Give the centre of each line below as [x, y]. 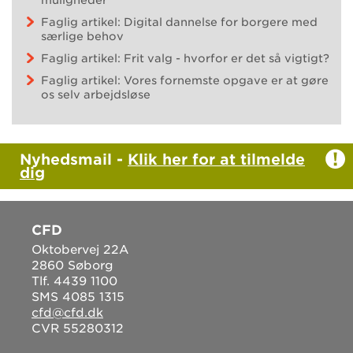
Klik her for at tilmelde [216, 159]
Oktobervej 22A [80, 249]
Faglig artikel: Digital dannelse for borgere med [179, 22]
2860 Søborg [72, 265]
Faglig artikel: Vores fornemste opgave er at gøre [185, 80]
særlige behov [82, 36]
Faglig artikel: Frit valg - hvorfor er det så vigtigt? [185, 58]
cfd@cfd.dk [67, 312]
